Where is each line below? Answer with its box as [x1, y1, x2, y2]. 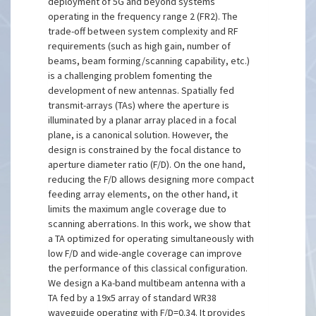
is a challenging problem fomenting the [48, 69, 213, 82]
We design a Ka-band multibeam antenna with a [48, 276, 246, 289]
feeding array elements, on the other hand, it [48, 188, 238, 200]
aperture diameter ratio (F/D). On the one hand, [48, 158, 246, 171]
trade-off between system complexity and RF [48, 25, 239, 37]
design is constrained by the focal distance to [48, 143, 242, 156]
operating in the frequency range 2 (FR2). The [48, 10, 238, 23]
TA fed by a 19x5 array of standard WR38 [48, 291, 217, 304]
